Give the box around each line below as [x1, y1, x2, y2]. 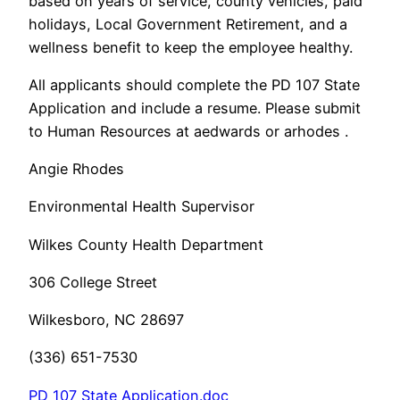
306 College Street [29, 272, 157, 291]
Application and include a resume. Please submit [29, 98, 361, 117]
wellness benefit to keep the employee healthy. [29, 37, 353, 56]
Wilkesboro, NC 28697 [29, 311, 184, 329]
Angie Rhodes [29, 160, 124, 179]
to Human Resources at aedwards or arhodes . [29, 121, 348, 140]
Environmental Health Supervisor [29, 197, 254, 216]
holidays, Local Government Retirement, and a [29, 14, 347, 33]
